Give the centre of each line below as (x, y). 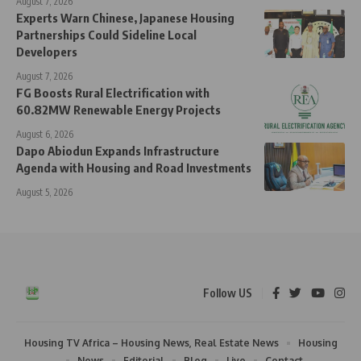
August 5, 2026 (44, 193)
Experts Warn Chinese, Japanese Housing (125, 18)
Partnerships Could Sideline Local (106, 35)
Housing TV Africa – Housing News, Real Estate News (151, 343)
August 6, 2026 (45, 135)
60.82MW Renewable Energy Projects (118, 110)
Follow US (228, 293)
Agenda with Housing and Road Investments (134, 168)
